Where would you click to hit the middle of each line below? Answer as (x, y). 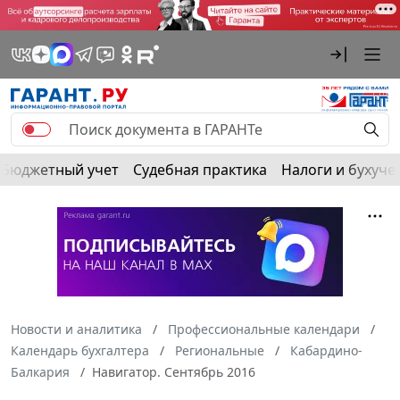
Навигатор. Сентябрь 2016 (174, 371)
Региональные (220, 350)
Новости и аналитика (76, 329)
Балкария (40, 371)
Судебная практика (200, 169)
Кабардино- (326, 350)
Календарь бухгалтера (80, 350)
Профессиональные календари (264, 329)
